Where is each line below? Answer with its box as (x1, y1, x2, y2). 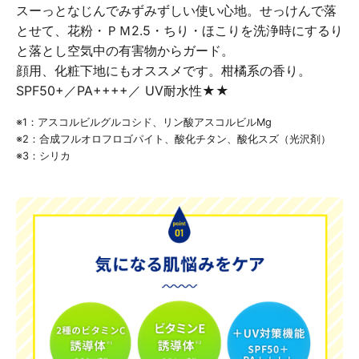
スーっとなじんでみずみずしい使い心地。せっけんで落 (16, 2, 337, 18)
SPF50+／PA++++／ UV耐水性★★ (16, 82, 229, 99)
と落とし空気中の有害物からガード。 (16, 42, 234, 58)
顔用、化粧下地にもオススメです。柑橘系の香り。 (16, 62, 311, 79)
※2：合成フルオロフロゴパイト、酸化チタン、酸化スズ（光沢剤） (16, 132, 331, 145)
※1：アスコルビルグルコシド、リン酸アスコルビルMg (16, 115, 272, 128)
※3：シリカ (16, 149, 71, 162)
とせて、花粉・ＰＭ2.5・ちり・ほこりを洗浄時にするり (16, 22, 343, 38)
